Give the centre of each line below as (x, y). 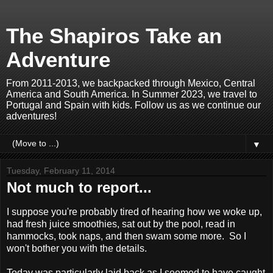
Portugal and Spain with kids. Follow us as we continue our (133, 105)
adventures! (31, 116)
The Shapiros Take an (114, 36)
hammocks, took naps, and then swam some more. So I (126, 236)
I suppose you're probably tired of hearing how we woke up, (134, 211)
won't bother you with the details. (79, 248)
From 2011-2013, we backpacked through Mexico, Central (131, 83)
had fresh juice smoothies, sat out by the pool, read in (121, 224)
